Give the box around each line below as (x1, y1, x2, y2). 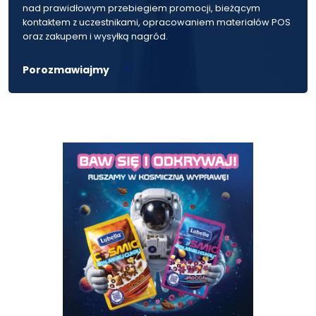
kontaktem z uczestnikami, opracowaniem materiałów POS (23, 16, 291, 28)
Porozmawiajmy (23, 63, 109, 77)
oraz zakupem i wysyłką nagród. (23, 30, 168, 42)
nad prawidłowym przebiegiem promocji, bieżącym (23, 2, 260, 14)
